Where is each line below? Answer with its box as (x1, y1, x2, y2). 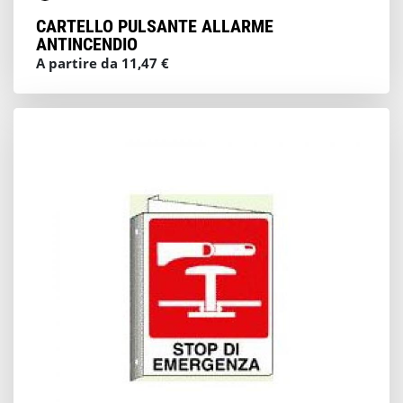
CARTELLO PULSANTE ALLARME (36, 15, 273, 37)
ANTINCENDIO (36, 33, 138, 55)
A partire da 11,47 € (36, 54, 169, 72)
